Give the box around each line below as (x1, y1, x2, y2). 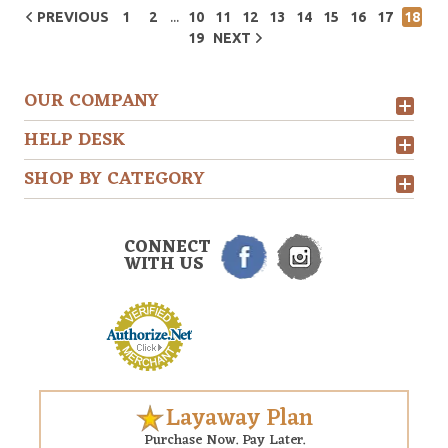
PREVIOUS (37, 9, 109, 25)
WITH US (124, 250, 204, 280)
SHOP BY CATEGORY (24, 163, 205, 195)
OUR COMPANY (24, 85, 159, 117)
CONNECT (124, 233, 211, 263)
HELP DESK (24, 124, 126, 156)
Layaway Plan (165, 398, 313, 440)
